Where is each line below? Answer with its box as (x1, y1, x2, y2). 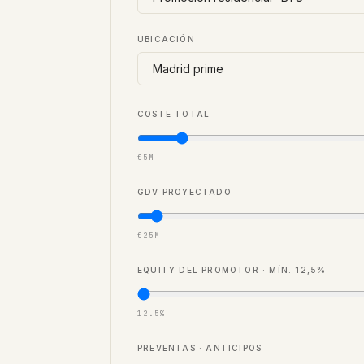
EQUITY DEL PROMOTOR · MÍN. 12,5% (137, 265, 327, 275)
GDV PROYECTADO (137, 187, 232, 197)
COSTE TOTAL (137, 109, 210, 119)
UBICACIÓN (137, 34, 195, 44)
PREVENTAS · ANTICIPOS (137, 343, 262, 353)
